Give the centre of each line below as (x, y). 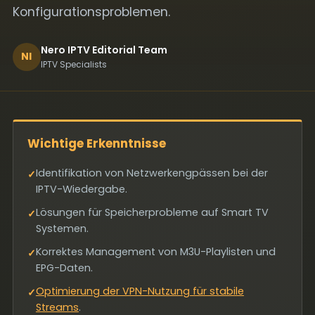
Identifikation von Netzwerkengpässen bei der (152, 173)
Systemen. (62, 229)
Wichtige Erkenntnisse (96, 143)
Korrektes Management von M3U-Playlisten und (155, 252)
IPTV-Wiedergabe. (81, 189)
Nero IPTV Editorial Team (104, 50)
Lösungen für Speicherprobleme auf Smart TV (152, 212)
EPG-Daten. (64, 268)
